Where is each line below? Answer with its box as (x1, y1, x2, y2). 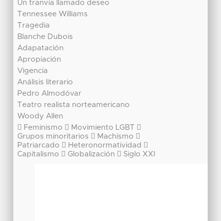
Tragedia (17, 22, 50, 30)
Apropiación (17, 56, 62, 64)
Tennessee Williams (17, 10, 88, 18)
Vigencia (17, 67, 48, 75)
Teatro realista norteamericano (17, 101, 130, 109)
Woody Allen (17, 112, 64, 120)
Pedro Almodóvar (17, 90, 82, 98)
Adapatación (17, 44, 64, 52)
